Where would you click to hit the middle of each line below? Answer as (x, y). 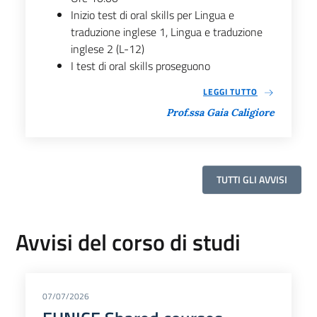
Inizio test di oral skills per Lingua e (152, 15)
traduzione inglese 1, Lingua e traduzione (167, 31)
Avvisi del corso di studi (128, 242)
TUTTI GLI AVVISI (252, 179)
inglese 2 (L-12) (108, 48)
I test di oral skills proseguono (140, 65)
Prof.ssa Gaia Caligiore (220, 112)
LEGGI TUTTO (230, 91)
